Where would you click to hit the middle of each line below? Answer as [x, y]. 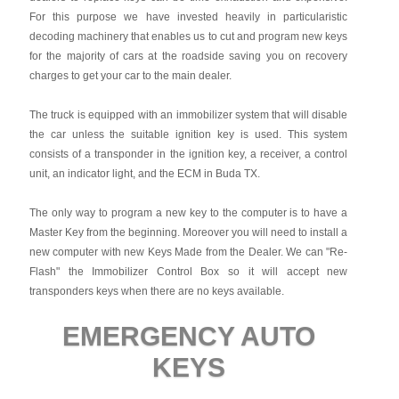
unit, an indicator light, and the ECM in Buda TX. [144, 174]
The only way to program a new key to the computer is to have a [188, 213]
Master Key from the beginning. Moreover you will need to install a [188, 232]
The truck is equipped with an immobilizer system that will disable [188, 115]
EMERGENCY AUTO [188, 336]
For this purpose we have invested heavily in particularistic [188, 17]
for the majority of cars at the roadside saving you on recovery [188, 56]
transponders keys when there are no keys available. [156, 291]
